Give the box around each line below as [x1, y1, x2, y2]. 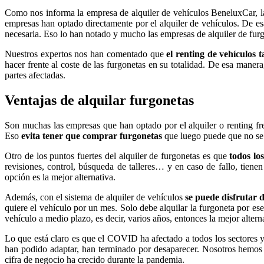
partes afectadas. [5, 70, 65, 81]
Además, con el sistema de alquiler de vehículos [5, 192, 186, 202]
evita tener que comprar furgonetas [21, 130, 162, 141]
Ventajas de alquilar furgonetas [5, 92, 194, 108]
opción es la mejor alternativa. [5, 171, 115, 182]
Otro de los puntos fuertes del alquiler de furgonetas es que [5, 150, 230, 161]
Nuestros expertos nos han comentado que [5, 49, 167, 60]
